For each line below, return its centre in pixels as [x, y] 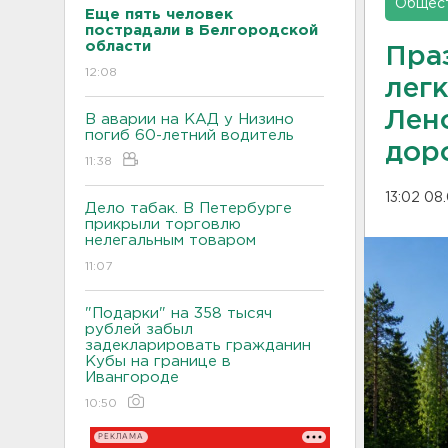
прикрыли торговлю [163, 224]
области [118, 46]
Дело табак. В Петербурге [188, 208]
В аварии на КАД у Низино [189, 119]
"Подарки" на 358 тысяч [178, 313]
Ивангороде [132, 377]
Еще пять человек [159, 14]
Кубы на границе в [158, 361]
